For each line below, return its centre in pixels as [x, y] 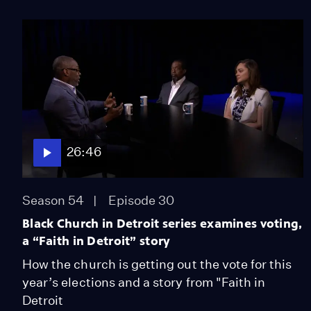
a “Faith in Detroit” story [96, 241]
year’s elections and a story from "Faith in [144, 282]
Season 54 [53, 200]
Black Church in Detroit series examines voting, [162, 223]
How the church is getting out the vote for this [157, 264]
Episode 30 [141, 200]
